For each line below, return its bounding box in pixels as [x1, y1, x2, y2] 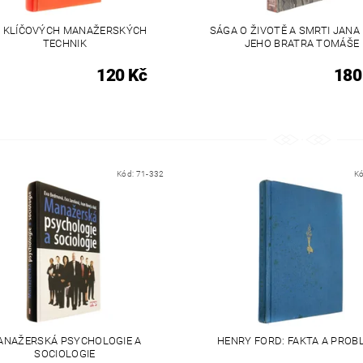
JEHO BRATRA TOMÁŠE [244, 36, 360, 49]
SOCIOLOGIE [34, 348, 96, 361]
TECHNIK [42, 36, 88, 49]
